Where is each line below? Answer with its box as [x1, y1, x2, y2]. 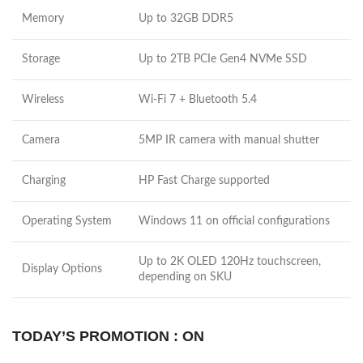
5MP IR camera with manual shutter [139, 135, 319, 147]
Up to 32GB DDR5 [139, 13, 233, 25]
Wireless [22, 94, 64, 106]
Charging [22, 175, 66, 187]
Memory [22, 13, 64, 25]
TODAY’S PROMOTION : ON [12, 328, 204, 345]
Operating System [22, 216, 112, 228]
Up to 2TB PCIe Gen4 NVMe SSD [139, 53, 307, 66]
